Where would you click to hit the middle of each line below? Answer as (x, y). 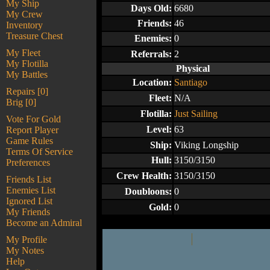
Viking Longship (206, 145)
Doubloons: (148, 191)
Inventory (24, 25)
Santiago (191, 82)
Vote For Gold (33, 119)
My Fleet (23, 53)
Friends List (29, 179)
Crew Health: (144, 176)
